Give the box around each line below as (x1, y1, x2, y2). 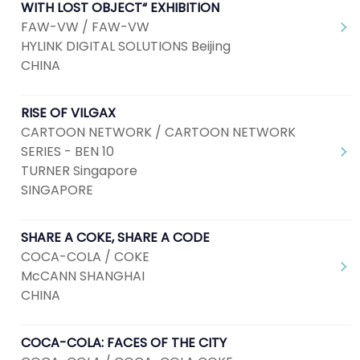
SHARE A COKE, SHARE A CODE (21, 228, 210, 247)
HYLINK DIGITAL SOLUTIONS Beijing (21, 37, 231, 55)
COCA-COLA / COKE (21, 247, 149, 266)
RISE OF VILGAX (21, 104, 116, 122)
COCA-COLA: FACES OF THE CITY (21, 333, 227, 352)
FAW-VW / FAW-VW (21, 18, 149, 36)
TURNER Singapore (21, 162, 137, 180)
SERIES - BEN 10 (21, 142, 114, 161)
